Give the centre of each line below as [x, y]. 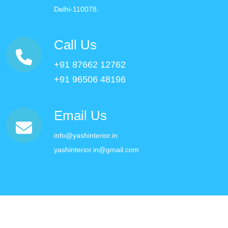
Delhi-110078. [76, 9]
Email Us [80, 116]
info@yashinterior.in [86, 135]
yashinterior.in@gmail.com [96, 150]
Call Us [75, 45]
